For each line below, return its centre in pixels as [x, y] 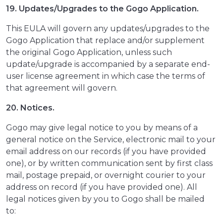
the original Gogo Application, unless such [89, 53]
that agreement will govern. [62, 88]
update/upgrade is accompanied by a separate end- [108, 64]
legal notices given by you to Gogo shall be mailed [105, 199]
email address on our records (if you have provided [106, 152]
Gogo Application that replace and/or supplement [105, 41]
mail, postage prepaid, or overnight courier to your [106, 175]
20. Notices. [30, 108]
